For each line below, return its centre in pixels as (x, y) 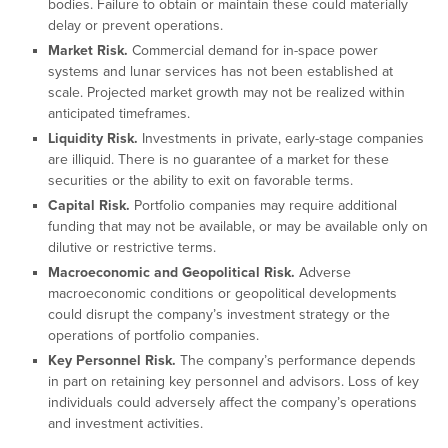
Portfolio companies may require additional (265, 206)
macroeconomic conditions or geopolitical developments (222, 294)
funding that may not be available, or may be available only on (237, 227)
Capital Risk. (90, 206)
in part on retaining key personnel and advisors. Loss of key (233, 382)
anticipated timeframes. (118, 114)
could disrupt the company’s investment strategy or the (218, 315)
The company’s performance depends (297, 361)
